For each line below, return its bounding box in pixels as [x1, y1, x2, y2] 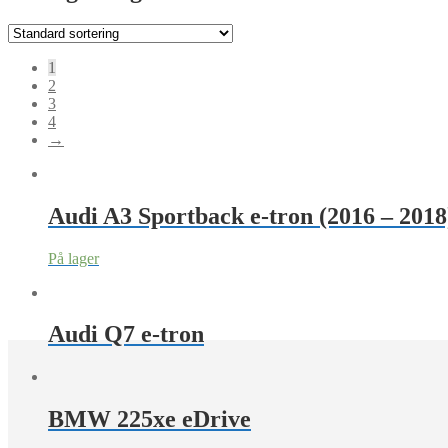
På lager [48, 249, 99, 267]
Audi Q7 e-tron [48, 321, 204, 348]
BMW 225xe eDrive [48, 406, 251, 433]
